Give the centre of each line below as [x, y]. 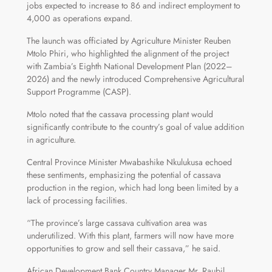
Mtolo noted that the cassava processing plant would [120, 114]
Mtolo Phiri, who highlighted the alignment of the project [127, 54]
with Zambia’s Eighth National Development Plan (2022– [129, 66]
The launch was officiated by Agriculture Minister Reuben [128, 41]
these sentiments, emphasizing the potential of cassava [124, 175]
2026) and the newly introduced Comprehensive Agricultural [135, 79]
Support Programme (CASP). [79, 92]
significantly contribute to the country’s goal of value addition [135, 127]
